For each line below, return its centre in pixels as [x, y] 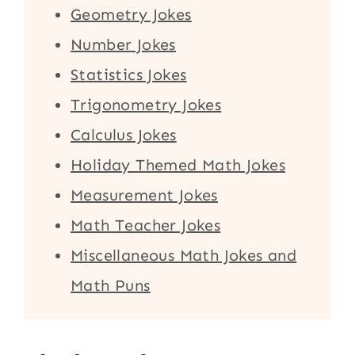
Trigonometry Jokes [146, 104]
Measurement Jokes [144, 195]
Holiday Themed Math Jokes [178, 164]
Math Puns [111, 285]
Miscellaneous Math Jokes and [184, 255]
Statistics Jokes [129, 74]
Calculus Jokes [124, 134]
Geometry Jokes [131, 14]
